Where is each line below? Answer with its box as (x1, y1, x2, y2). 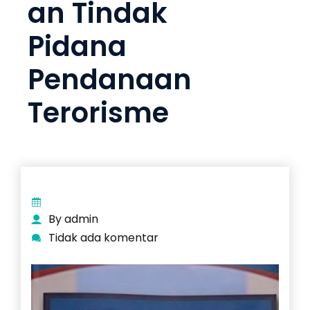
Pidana (28, 26, 127, 66)
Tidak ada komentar (48, 230, 158, 246)
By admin (48, 211, 98, 228)
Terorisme (28, 93, 169, 132)
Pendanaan (28, 60, 192, 99)
